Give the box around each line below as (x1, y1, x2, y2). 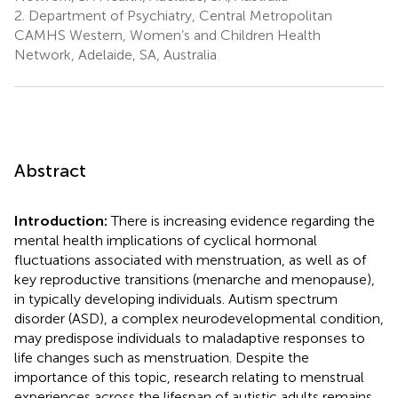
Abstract (14, 159, 86, 181)
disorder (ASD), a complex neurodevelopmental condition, (14, 309, 384, 327)
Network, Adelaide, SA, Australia (14, 45, 217, 63)
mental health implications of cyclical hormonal (14, 231, 317, 249)
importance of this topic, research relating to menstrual (14, 368, 364, 386)
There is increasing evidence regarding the (111, 211, 375, 229)
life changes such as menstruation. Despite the (14, 348, 309, 366)
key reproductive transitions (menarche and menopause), (14, 270, 375, 288)
